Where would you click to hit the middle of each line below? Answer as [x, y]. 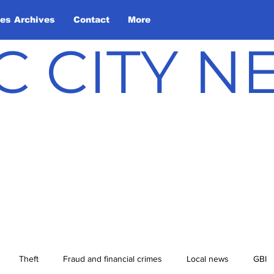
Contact [91, 20]
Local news [208, 258]
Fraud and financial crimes [113, 258]
